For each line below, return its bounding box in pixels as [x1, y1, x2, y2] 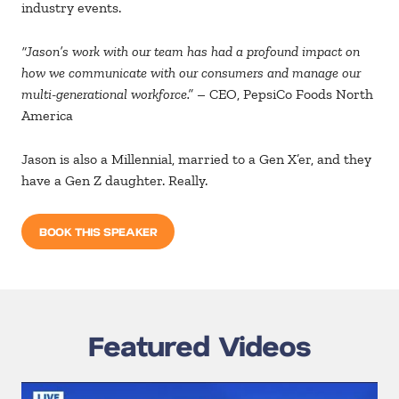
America [21, 107, 73, 125]
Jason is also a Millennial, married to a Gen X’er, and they [21, 151, 371, 168]
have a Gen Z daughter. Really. [21, 172, 208, 190]
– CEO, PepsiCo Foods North [193, 85, 373, 103]
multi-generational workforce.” [21, 85, 193, 103]
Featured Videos [88, 326, 311, 364]
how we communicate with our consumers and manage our [21, 64, 361, 82]
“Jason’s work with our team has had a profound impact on [21, 43, 360, 61]
